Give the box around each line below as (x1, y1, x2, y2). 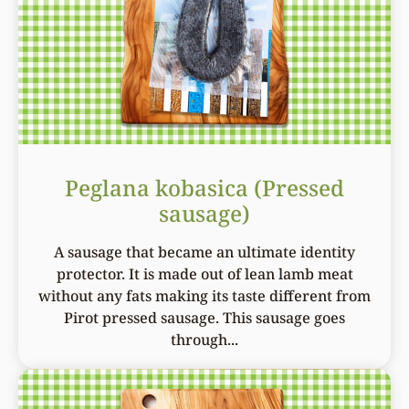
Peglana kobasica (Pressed (65, 172, 344, 203)
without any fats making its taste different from (38, 285, 371, 306)
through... (171, 329, 238, 350)
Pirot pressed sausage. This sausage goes (64, 307, 345, 328)
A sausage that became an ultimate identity (54, 241, 355, 262)
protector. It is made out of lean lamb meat (56, 263, 353, 284)
